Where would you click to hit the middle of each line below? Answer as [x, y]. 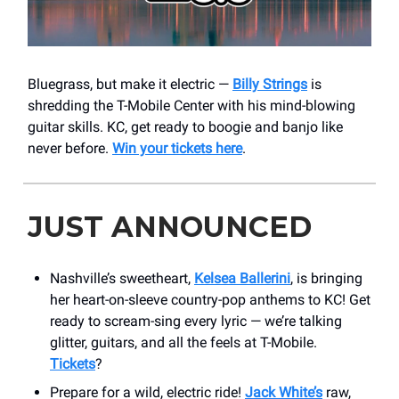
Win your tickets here [177, 148]
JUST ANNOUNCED [170, 226]
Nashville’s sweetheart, [122, 278]
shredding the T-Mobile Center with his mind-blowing [191, 105]
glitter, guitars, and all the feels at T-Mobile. [183, 342]
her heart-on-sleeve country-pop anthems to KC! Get [210, 299]
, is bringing [326, 278]
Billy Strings [270, 84]
